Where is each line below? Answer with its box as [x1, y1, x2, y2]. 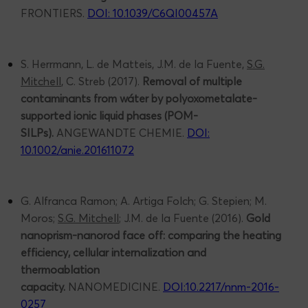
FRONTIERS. [21, 6, 87, 21]
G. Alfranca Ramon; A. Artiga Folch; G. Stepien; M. [21, 194, 267, 208]
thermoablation [21, 263, 100, 277]
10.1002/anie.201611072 [21, 143, 134, 157]
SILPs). [21, 126, 54, 140]
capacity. [21, 280, 68, 294]
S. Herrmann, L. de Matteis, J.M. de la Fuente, [21, 57, 247, 71]
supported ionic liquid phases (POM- [21, 109, 198, 123]
